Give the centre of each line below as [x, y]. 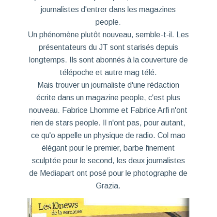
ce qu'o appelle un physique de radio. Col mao [108, 135]
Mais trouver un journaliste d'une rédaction [108, 85]
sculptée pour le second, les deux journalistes [108, 160]
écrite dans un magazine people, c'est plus [108, 97]
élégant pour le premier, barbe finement [108, 148]
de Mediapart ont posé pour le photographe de [108, 173]
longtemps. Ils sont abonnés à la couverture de [108, 60]
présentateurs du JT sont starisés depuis [108, 47]
